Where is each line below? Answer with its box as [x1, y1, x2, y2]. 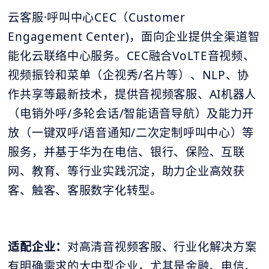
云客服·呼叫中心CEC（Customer [8, 9, 186, 25]
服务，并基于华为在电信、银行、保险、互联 [8, 144, 245, 160]
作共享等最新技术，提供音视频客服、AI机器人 [8, 86, 257, 102]
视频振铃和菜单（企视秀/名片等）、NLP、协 [8, 67, 250, 83]
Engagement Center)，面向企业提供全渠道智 [8, 28, 260, 44]
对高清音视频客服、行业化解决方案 [67, 238, 257, 255]
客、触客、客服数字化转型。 [8, 182, 162, 198]
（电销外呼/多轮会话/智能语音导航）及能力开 [8, 105, 255, 121]
